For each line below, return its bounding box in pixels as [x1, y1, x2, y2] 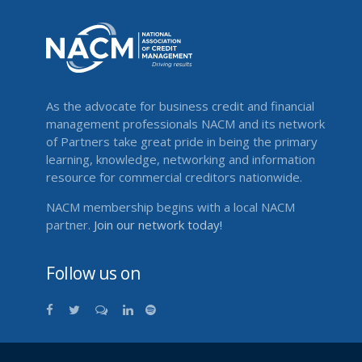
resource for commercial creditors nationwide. [46, 169, 302, 186]
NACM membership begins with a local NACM [46, 199, 295, 216]
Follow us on [46, 262, 140, 285]
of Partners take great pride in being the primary [46, 133, 318, 150]
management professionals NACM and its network [46, 116, 325, 133]
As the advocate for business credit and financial [46, 98, 314, 115]
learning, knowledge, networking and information [46, 151, 315, 168]
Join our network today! [94, 217, 222, 234]
